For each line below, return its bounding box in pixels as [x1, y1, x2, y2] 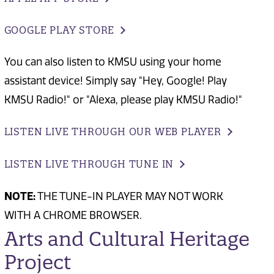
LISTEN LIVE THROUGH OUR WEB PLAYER [4, 125, 221, 138]
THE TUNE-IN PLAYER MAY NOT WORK [35, 190, 223, 202]
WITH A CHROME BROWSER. [4, 209, 142, 221]
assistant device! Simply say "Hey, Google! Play [4, 75, 227, 87]
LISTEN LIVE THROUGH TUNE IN [4, 157, 174, 170]
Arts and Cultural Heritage [4, 227, 250, 251]
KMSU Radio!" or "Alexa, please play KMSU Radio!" [4, 94, 242, 106]
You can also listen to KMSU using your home [4, 56, 221, 68]
